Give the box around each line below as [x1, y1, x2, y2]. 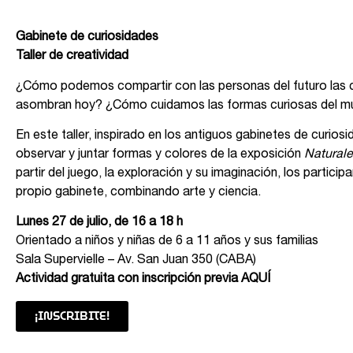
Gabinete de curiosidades [16, 32, 158, 45]
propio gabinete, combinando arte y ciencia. [16, 187, 261, 200]
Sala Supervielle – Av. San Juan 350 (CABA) [16, 255, 256, 268]
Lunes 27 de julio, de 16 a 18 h [16, 217, 183, 230]
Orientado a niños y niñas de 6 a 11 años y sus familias [16, 236, 318, 249]
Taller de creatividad [16, 50, 128, 64]
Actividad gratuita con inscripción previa [16, 273, 241, 287]
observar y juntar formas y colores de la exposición [16, 149, 304, 162]
